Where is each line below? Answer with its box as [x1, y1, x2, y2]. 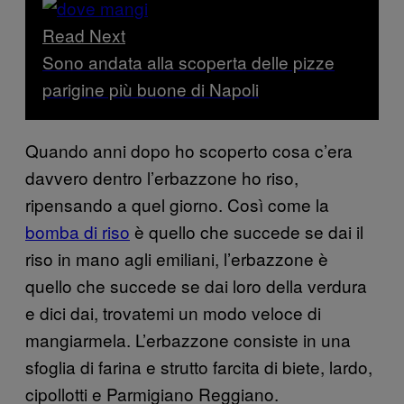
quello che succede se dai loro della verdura [25, 273, 367, 298]
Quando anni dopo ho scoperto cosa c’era [25, 138, 353, 163]
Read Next [42, 23, 125, 48]
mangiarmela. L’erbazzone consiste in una [25, 327, 351, 353]
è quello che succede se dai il [130, 219, 363, 244]
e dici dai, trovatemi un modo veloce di [25, 300, 321, 326]
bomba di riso [25, 219, 130, 244]
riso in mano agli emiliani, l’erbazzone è [25, 246, 328, 271]
